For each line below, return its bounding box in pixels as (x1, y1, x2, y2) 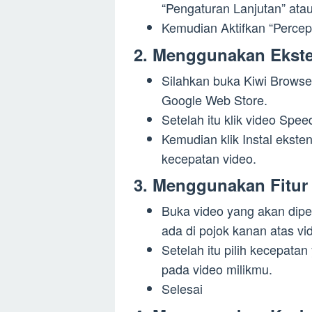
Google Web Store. (162, 90, 267, 109)
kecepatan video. (162, 148, 256, 167)
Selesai (162, 279, 203, 298)
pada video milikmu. (162, 260, 272, 279)
